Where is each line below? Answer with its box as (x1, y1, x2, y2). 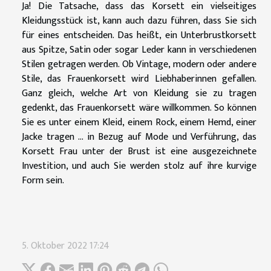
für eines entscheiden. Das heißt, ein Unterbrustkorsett (22, 27, 256, 44)
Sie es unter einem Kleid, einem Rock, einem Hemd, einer (22, 114, 256, 131)
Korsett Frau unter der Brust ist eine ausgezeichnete (22, 143, 256, 160)
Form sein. (22, 172, 64, 189)
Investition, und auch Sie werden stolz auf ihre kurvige (22, 157, 256, 174)
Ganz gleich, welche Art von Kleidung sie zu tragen (22, 85, 256, 102)
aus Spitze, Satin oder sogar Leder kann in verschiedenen (22, 41, 256, 58)
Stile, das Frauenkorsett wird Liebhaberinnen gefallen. (22, 70, 256, 87)
